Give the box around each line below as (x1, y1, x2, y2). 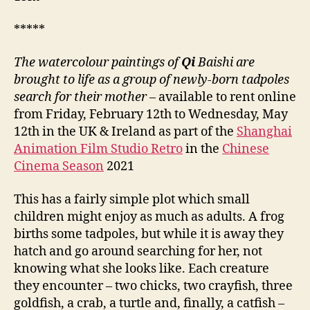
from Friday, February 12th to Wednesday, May (14, 107, 288, 123)
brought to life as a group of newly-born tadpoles (14, 72, 289, 89)
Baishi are (195, 55, 255, 71)
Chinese (222, 141, 269, 158)
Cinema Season (14, 158, 104, 175)
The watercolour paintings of (14, 55, 181, 71)
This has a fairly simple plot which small (14, 191, 250, 208)
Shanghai (237, 124, 292, 140)
